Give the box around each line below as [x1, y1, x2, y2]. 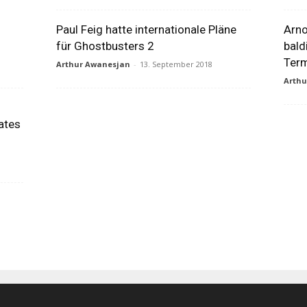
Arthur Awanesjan [56, 59, 130, 69]
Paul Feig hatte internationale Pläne [56, 23, 236, 36]
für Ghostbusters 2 [56, 39, 154, 53]
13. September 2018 [139, 59, 212, 69]
